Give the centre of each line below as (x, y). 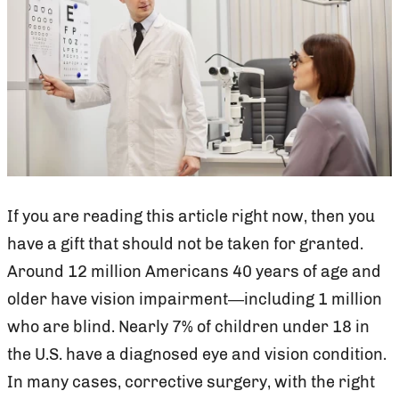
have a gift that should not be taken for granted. (185, 244)
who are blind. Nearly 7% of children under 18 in (188, 326)
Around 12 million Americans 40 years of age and (194, 271)
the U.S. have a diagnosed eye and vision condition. (197, 354)
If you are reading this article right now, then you (191, 216)
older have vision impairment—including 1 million (195, 299)
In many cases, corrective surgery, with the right (191, 382)
